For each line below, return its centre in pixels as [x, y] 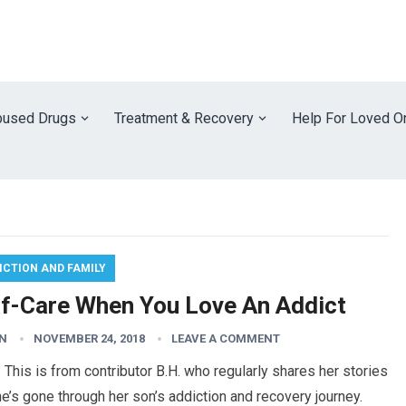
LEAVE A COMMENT [226, 338]
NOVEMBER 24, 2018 [89, 338]
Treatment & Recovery [184, 118]
